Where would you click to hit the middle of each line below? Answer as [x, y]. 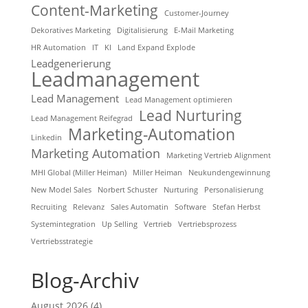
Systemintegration [63, 224]
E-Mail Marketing [203, 30]
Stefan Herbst [236, 207]
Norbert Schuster [127, 190]
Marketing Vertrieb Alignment [218, 155]
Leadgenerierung [70, 63]
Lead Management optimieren [178, 100]
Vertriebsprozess [207, 224]
